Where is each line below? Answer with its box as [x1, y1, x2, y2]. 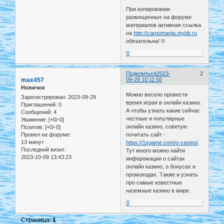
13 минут [21, 139, 44, 145]
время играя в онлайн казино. [126, 99, 202, 105]
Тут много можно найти [126, 147, 185, 153]
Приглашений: [21, 101, 57, 108]
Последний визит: [21, 146, 66, 153]
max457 [21, 76, 44, 84]
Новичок [21, 84, 45, 91]
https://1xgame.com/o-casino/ [126, 139, 198, 145]
